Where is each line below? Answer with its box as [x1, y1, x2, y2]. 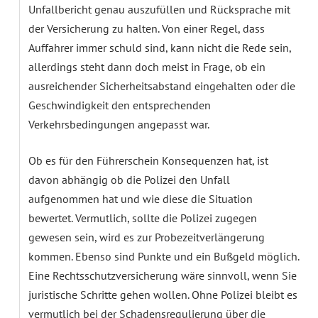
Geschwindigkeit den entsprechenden [28, 97, 211, 112]
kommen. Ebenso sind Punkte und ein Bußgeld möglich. [28, 248, 299, 263]
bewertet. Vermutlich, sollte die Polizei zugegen [28, 210, 257, 225]
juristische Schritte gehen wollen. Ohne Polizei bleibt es [28, 287, 297, 302]
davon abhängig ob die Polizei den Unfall [28, 172, 230, 187]
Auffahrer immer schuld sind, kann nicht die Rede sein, [28, 40, 291, 55]
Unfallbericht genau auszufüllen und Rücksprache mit [28, 1, 290, 16]
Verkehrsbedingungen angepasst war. [28, 116, 209, 131]
